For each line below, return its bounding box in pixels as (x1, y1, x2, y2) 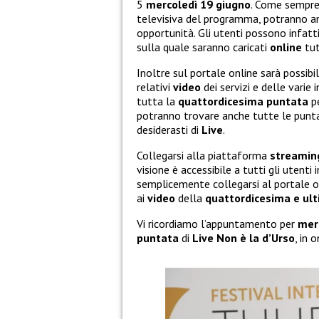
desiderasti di (137, 122, 202, 137)
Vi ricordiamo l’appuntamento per (137, 216, 298, 231)
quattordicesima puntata (178, 93, 308, 108)
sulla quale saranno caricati (137, 39, 270, 54)
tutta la (137, 93, 178, 108)
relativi (137, 79, 173, 94)
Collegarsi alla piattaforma (137, 147, 270, 162)
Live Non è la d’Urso (192, 230, 295, 245)
